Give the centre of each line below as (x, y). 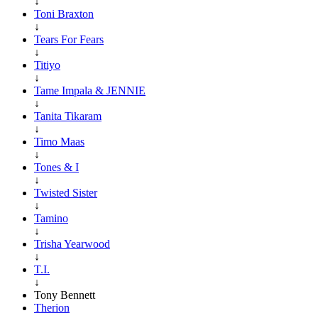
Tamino (51, 218)
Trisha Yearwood (72, 243)
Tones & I (56, 167)
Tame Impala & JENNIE (90, 90)
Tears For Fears (69, 39)
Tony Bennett (65, 295)
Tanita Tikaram (68, 116)
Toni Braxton (64, 13)
